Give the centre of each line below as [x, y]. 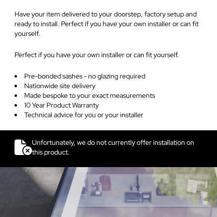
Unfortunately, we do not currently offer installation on [113, 142]
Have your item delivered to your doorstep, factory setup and [106, 14]
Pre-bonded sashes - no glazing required [85, 76]
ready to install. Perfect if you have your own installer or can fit [107, 23]
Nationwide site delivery [60, 85]
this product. [51, 152]
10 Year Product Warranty [62, 105]
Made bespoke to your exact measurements [90, 95]
